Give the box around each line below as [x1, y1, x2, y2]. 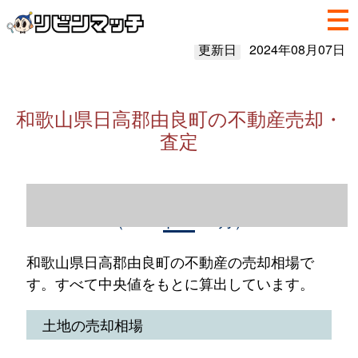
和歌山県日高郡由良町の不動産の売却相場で [26, 251, 314, 272]
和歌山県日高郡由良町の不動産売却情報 [35, 185, 323, 208]
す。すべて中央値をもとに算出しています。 [26, 272, 314, 293]
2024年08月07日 [249, 40, 345, 58]
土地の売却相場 [42, 314, 143, 335]
